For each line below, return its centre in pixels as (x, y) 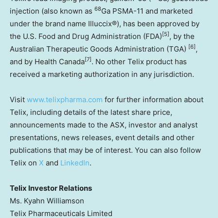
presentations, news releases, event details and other (102, 137)
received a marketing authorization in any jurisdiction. (102, 74)
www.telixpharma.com (65, 99)
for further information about (153, 99)
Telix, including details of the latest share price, (91, 112)
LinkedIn (75, 163)
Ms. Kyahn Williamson (47, 200)
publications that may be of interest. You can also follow (105, 150)
